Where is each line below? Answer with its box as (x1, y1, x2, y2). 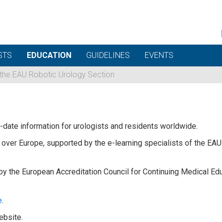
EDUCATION (27, 51, 71, 60)
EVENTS (145, 51, 173, 60)
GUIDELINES (86, 51, 130, 60)
